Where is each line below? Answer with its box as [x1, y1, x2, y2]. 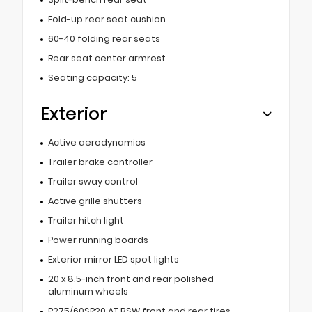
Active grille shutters [47, 195, 142, 208]
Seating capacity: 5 [47, 72, 137, 84]
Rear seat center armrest [47, 52, 166, 65]
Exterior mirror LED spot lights [47, 253, 179, 266]
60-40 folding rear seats [47, 33, 160, 45]
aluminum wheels [47, 286, 128, 298]
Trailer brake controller [47, 156, 153, 169]
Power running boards [47, 234, 148, 247]
